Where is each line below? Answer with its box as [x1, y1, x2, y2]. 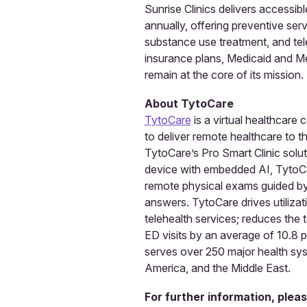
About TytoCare [144, 96, 247, 110]
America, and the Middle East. [144, 260, 291, 275]
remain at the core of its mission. [144, 67, 304, 82]
